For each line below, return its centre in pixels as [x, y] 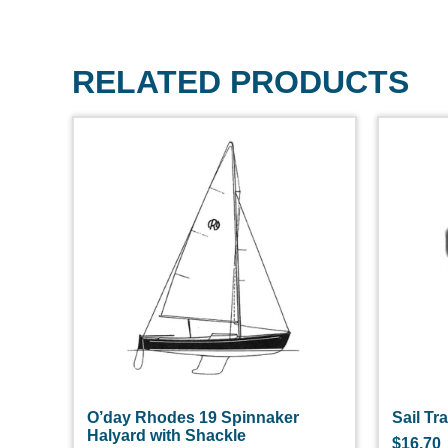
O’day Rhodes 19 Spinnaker [193, 418]
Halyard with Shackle [167, 436]
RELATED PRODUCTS [240, 81]
